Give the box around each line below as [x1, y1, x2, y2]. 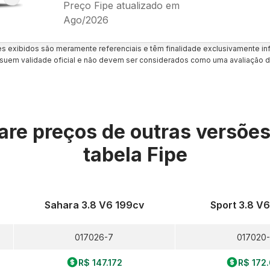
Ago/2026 [63, 13, 108, 26]
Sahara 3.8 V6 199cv [44, 199, 144, 211]
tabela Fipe [83, 143, 187, 166]
